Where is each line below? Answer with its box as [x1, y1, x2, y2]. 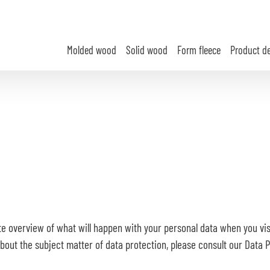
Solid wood [125, 43, 168, 57]
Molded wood [66, 43, 116, 57]
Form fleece [177, 43, 221, 57]
